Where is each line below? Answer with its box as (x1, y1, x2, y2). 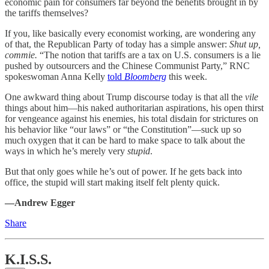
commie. (5, 49, 40, 60)
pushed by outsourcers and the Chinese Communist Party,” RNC (5, 60, 250, 71)
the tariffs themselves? (5, 7, 91, 18)
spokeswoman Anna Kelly (5, 71, 107, 82)
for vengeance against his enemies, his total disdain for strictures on (5, 113, 258, 124)
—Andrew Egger (5, 197, 75, 208)
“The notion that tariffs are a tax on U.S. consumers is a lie (40, 49, 261, 60)
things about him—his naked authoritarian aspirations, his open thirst (5, 102, 264, 113)
